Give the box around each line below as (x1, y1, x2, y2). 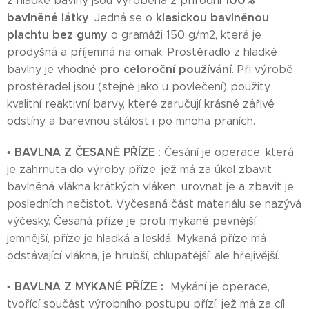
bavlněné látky (7, 10, 89, 25)
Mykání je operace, (163, 280, 270, 293)
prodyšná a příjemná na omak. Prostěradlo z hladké (7, 46, 277, 59)
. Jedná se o (89, 11, 156, 24)
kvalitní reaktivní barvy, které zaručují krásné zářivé (7, 97, 275, 110)
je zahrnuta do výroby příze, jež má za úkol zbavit (7, 163, 272, 176)
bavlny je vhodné (7, 63, 100, 76)
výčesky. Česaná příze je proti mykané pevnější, (7, 215, 258, 228)
